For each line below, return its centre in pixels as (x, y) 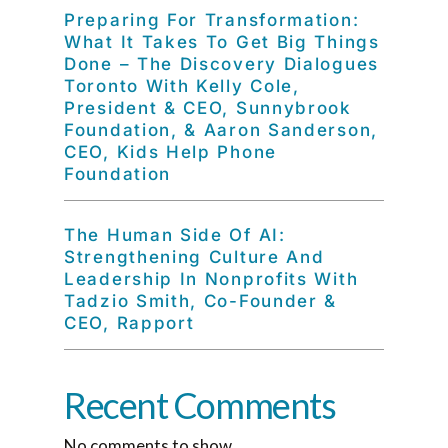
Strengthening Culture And (194, 257)
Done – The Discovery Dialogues (221, 64)
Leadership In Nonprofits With (211, 279)
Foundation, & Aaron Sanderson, (221, 130)
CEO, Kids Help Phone (170, 152)
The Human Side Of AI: (175, 235)
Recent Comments (200, 405)
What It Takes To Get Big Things (222, 42)
